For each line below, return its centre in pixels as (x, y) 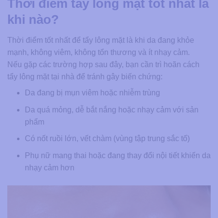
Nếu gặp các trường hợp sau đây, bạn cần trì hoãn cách (103, 64)
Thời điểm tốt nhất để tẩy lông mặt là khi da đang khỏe (101, 40)
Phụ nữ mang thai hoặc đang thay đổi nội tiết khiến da (118, 155)
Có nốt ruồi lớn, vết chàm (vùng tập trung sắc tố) (107, 139)
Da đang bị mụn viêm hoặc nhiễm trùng (92, 92)
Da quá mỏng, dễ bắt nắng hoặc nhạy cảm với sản (111, 109)
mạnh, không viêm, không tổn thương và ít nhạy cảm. (99, 52)
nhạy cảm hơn (49, 167)
